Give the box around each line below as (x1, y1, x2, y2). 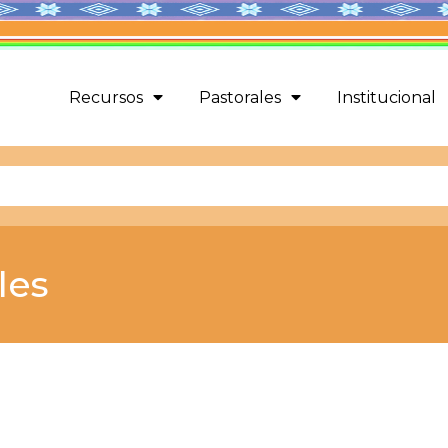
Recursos (68, 88, 143, 108)
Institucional (336, 88, 436, 108)
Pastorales (198, 88, 281, 108)
